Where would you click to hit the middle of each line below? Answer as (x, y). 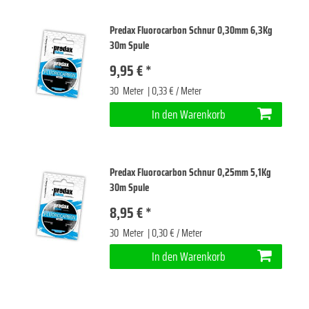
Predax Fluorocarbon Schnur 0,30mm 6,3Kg (191, 31)
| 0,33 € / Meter (174, 91)
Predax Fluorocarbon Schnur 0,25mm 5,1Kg (191, 173)
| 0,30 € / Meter (174, 233)
